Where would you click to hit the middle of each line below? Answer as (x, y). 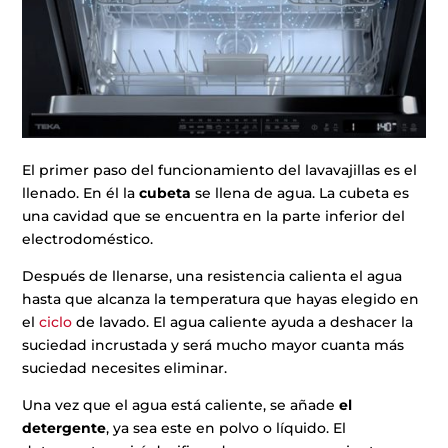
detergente (64, 428)
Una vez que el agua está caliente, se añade (181, 405)
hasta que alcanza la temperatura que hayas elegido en (221, 299)
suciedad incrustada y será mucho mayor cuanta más (213, 345)
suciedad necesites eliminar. (125, 368)
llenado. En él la (81, 193)
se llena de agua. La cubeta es (302, 193)
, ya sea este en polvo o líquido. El (226, 428)
